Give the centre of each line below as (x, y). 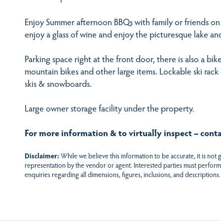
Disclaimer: (42, 156)
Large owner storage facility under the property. (110, 108)
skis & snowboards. (58, 83)
